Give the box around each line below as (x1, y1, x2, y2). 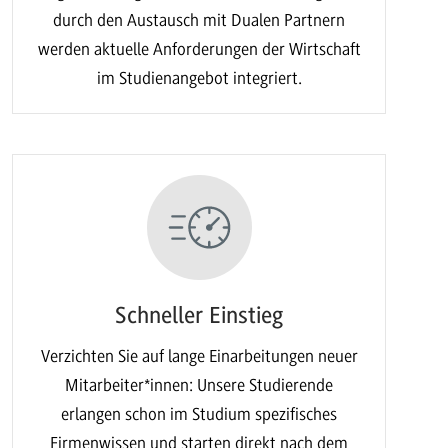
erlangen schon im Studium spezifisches (61, 403, 338, 424)
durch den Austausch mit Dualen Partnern (53, 10, 346, 31)
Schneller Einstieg (115, 302, 284, 330)
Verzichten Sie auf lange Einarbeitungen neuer (40, 345, 358, 366)
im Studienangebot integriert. (96, 68, 302, 89)
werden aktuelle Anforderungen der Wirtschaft (37, 39, 361, 60)
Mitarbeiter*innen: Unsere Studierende (65, 374, 334, 395)
